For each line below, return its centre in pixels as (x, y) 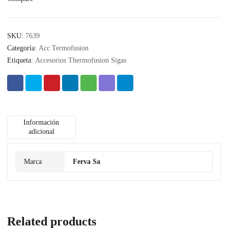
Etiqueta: (21, 61)
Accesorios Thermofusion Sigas (81, 61)
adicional (41, 132)
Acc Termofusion (64, 48)
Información (41, 123)
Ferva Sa (87, 162)
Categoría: (23, 48)
